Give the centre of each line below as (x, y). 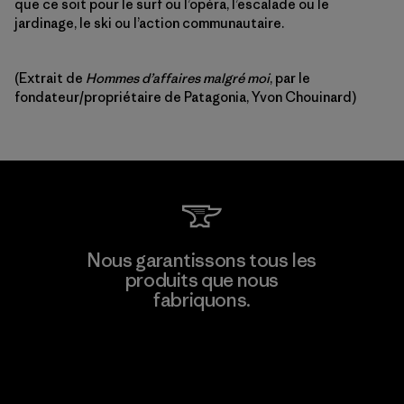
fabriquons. (202, 300)
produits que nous (202, 280)
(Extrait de (50, 78)
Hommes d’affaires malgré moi (178, 78)
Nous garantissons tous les (202, 260)
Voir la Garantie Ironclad (202, 353)
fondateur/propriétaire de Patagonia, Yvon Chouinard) (185, 97)
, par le (290, 78)
